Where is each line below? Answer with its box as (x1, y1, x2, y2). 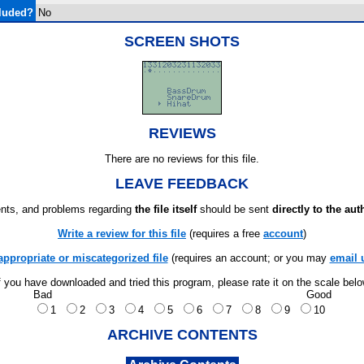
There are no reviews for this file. (105, 153, 259, 165)
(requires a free (186, 227, 263, 240)
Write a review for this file (58, 227, 186, 240)
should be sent (197, 203, 272, 215)
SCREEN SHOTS (124, 33, 240, 50)
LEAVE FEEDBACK (115, 175, 249, 192)
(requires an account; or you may (167, 252, 330, 264)
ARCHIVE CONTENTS (106, 327, 258, 343)
